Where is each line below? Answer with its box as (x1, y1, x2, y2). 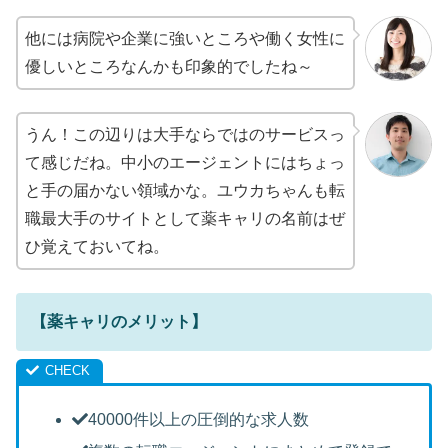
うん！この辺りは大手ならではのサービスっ (25, 126, 345, 144)
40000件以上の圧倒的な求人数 (88, 410, 310, 428)
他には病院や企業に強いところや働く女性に (25, 29, 345, 47)
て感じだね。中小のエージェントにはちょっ (25, 154, 345, 172)
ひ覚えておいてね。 (25, 238, 169, 256)
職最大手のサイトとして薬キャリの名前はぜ (25, 210, 345, 228)
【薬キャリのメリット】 (31, 312, 207, 330)
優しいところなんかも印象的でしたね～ (25, 57, 313, 75)
